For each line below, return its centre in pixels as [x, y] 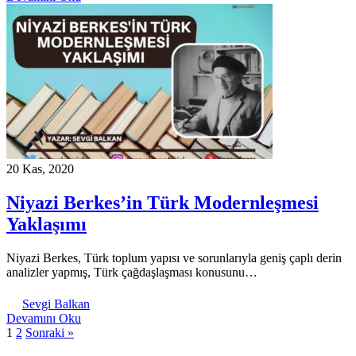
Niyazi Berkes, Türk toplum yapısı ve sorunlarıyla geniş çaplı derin [174, 257]
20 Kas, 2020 [40, 168]
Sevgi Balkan [56, 304]
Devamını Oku [44, 318]
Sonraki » [50, 332]
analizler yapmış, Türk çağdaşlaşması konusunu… [132, 272]
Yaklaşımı [46, 224]
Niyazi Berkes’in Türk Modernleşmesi [163, 202]
